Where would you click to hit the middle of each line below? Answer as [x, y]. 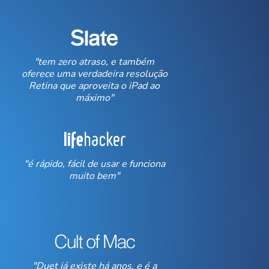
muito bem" [95, 176]
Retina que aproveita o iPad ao [95, 86]
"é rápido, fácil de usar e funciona [94, 164]
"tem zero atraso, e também [95, 62]
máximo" [94, 98]
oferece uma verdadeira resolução [94, 74]
